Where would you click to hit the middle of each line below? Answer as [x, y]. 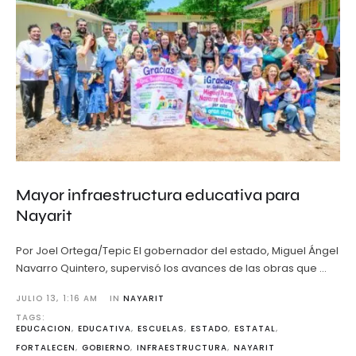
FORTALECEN [46, 348]
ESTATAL [255, 329]
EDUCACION [44, 329]
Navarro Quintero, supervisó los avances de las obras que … [171, 269]
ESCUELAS [161, 329]
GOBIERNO [106, 348]
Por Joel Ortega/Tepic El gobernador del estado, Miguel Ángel [177, 251]
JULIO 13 [36, 299]
